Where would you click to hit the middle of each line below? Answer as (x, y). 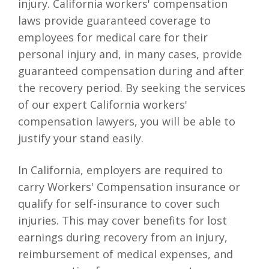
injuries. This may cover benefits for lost (122, 220)
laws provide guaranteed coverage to (114, 20)
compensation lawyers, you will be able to (127, 121)
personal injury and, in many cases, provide (130, 54)
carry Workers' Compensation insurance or (129, 186)
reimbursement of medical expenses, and (125, 254)
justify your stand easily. (81, 138)
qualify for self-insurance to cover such (119, 203)
